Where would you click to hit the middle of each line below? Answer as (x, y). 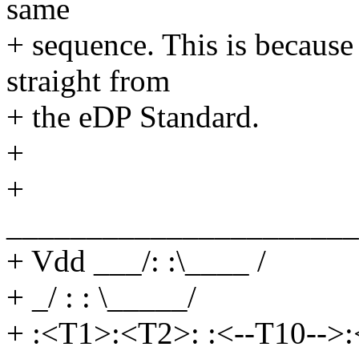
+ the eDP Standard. (133, 117)
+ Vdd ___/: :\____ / (136, 261)
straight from (88, 81)
